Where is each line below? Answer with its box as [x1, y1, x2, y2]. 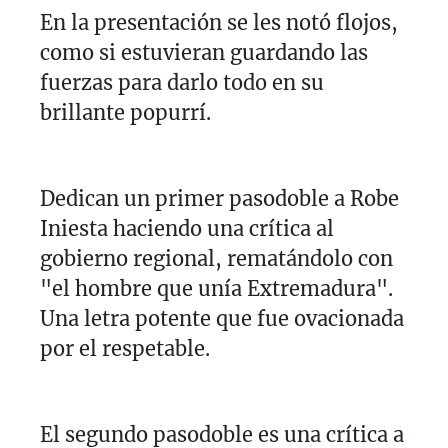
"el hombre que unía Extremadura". [40, 275, 393, 301]
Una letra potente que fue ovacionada [40, 305, 404, 331]
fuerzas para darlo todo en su [40, 69, 324, 95]
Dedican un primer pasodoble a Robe [40, 185, 399, 211]
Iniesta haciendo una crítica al [40, 215, 334, 241]
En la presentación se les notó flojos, [40, 9, 398, 35]
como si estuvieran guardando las [40, 39, 368, 65]
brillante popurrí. [40, 99, 211, 125]
